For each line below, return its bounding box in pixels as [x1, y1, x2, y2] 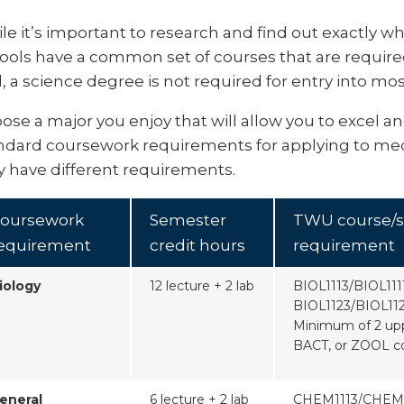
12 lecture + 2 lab [150, 278, 254, 295]
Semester [150, 211, 226, 230]
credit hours [150, 236, 245, 255]
